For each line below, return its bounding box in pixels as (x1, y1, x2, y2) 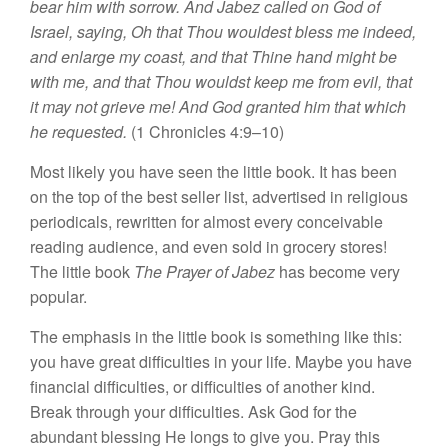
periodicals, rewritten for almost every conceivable (30, 210, 383, 233)
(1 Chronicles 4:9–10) (127, 120, 284, 143)
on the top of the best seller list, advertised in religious (30, 185, 408, 208)
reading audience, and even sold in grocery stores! (30, 235, 387, 258)
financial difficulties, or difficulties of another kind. (30, 375, 375, 398)
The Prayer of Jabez (134, 260, 275, 283)
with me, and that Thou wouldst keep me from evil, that (30, 70, 412, 93)
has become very (275, 260, 400, 283)
